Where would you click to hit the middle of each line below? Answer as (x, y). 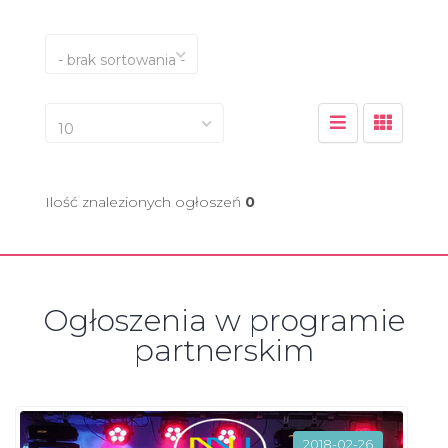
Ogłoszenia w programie (224, 320)
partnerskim (224, 350)
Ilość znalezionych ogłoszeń (145, 202)
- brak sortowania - (121, 60)
